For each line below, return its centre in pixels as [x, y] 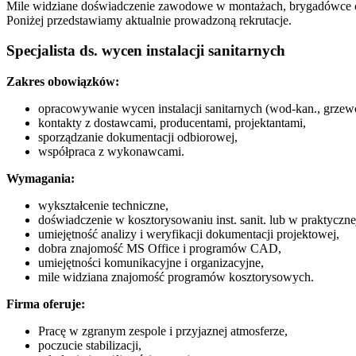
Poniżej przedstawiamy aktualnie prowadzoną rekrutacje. [149, 20]
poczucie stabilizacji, [90, 346]
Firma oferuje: [46, 304]
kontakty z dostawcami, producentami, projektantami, [172, 123]
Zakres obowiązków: [63, 82]
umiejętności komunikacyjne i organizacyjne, [151, 263]
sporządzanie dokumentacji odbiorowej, [138, 137]
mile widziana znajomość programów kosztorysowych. [176, 277]
